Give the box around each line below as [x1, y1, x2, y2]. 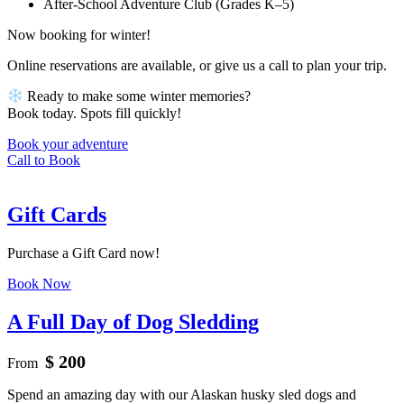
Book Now [7, 275, 71, 291]
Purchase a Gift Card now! [7, 244, 160, 261]
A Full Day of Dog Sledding [7, 309, 259, 334]
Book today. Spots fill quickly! [7, 105, 181, 121]
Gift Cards [7, 202, 106, 226]
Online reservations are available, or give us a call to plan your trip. [7, 58, 387, 74]
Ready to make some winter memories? [23, 88, 252, 105]
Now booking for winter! [7, 27, 151, 43]
